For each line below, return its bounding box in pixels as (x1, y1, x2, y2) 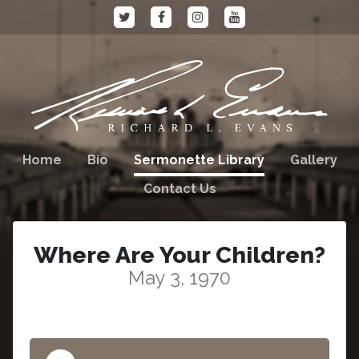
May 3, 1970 (128, 266, 231, 288)
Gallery (289, 151, 337, 167)
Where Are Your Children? (34, 240, 325, 268)
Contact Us (143, 180, 216, 196)
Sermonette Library (133, 151, 264, 167)
